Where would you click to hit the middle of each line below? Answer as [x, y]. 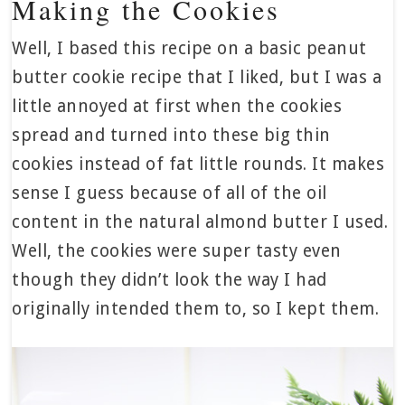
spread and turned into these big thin [171, 135]
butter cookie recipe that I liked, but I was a [197, 77]
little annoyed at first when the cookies [177, 106]
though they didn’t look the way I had [170, 279]
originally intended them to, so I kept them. [196, 308]
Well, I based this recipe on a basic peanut [189, 48]
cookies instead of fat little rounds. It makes [198, 164]
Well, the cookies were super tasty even [177, 250]
